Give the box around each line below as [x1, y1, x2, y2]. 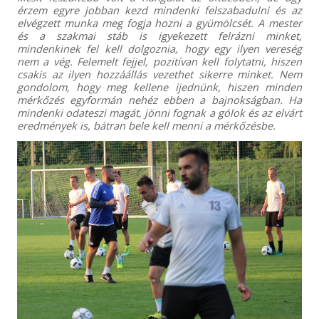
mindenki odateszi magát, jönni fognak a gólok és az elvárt [16, 105, 303, 120]
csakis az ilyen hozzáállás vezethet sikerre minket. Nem [16, 66, 303, 81]
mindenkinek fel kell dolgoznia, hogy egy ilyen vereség [16, 41, 303, 56]
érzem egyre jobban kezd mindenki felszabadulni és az [16, 2, 303, 17]
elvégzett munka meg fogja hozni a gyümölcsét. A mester [16, 15, 303, 30]
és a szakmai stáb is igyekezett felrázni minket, [16, 28, 303, 43]
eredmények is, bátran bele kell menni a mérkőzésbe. [16, 117, 276, 132]
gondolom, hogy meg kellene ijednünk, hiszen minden [16, 79, 303, 94]
